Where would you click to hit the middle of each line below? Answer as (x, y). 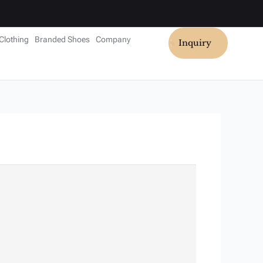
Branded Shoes (62, 39)
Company (113, 39)
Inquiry (195, 43)
